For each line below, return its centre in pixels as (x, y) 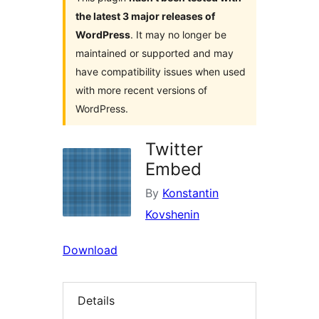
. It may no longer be (178, 35)
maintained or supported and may (155, 53)
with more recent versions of (141, 90)
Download (90, 250)
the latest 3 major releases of (145, 16)
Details (96, 301)
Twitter (174, 150)
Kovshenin (172, 215)
